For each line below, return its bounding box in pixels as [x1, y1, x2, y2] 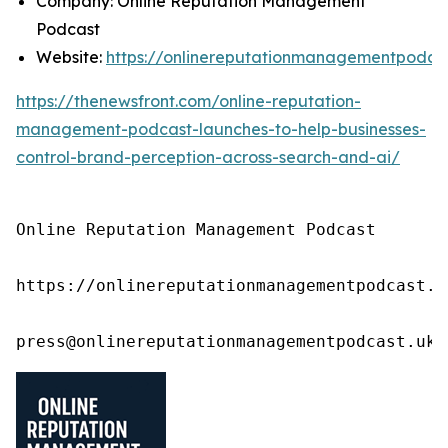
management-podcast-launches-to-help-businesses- [16, 119, 426, 139]
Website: [36, 47, 106, 67]
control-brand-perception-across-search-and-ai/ [16, 147, 400, 167]
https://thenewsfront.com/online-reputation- [16, 91, 361, 111]
